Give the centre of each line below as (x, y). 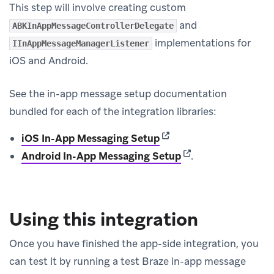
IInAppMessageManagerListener (81, 43)
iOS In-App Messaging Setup (91, 138)
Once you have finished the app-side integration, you (134, 243)
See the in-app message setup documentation (118, 93)
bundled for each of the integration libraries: (113, 111)
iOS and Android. (49, 60)
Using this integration (104, 219)
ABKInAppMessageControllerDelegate (93, 25)
